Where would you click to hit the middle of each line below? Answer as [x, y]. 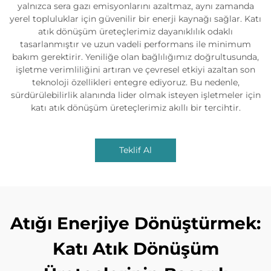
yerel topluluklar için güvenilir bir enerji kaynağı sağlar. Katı [135, 18]
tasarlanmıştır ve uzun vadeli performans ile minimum [135, 44]
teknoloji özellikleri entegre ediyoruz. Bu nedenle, [135, 82]
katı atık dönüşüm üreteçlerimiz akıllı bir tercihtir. [135, 107]
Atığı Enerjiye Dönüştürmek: [135, 223]
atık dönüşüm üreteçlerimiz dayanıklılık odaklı [135, 31]
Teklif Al [135, 150]
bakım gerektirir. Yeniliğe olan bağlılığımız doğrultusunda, [135, 57]
